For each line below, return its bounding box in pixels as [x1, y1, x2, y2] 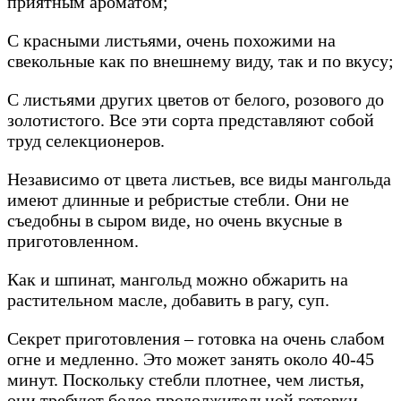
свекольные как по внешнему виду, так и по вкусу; [7, 51, 394, 72]
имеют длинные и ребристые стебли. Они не [7, 190, 349, 210]
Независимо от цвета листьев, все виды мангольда [7, 169, 391, 190]
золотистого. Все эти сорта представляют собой [7, 110, 374, 131]
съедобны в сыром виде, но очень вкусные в [7, 210, 342, 231]
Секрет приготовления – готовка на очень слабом [7, 328, 385, 349]
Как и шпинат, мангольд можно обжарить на [7, 269, 348, 290]
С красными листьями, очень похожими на [7, 30, 336, 51]
